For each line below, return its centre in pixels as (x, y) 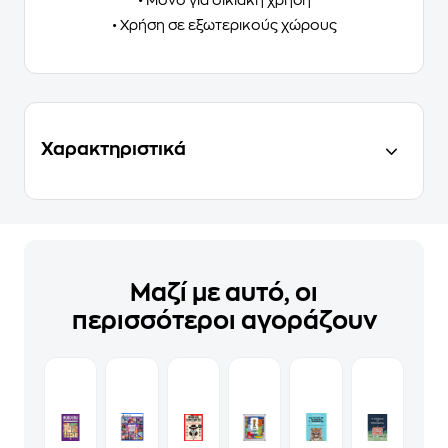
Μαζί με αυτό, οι (224, 292)
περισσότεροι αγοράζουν (224, 320)
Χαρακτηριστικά (113, 148)
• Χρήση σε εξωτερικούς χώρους (224, 24)
